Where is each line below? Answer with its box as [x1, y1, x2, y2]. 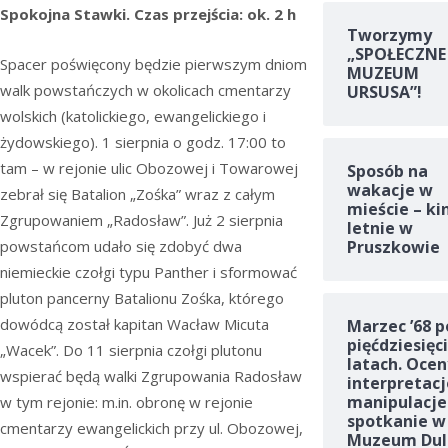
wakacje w [346, 179, 433, 202]
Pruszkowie [346, 236, 440, 259]
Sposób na [346, 160, 428, 183]
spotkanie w [346, 410, 446, 433]
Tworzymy [346, 24, 432, 47]
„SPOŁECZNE [346, 43, 446, 66]
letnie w [346, 217, 413, 240]
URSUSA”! [346, 81, 422, 104]
